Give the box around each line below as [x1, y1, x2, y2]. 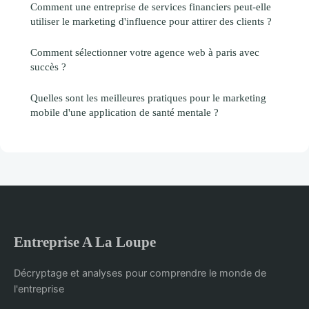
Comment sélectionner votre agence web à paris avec [30, 46, 259, 58]
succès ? [30, 60, 66, 72]
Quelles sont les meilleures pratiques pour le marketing [30, 91, 266, 103]
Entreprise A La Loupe [14, 233, 156, 250]
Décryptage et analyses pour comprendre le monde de [14, 266, 266, 279]
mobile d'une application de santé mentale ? [30, 106, 219, 118]
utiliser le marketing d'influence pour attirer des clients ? [30, 14, 272, 27]
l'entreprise [14, 282, 64, 295]
